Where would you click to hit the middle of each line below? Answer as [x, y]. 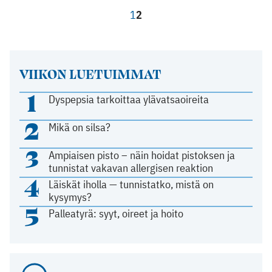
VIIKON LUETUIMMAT [90, 73]
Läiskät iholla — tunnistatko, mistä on [131, 184]
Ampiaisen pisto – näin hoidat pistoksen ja [142, 155]
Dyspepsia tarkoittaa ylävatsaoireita [129, 99]
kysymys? [70, 197]
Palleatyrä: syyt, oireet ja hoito [116, 213]
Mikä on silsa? [80, 127]
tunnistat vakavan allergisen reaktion [131, 168]
